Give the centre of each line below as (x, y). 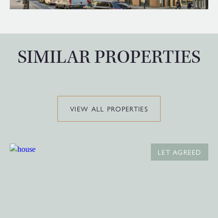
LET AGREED (180, 152)
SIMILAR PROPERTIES (109, 57)
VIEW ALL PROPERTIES (109, 108)
